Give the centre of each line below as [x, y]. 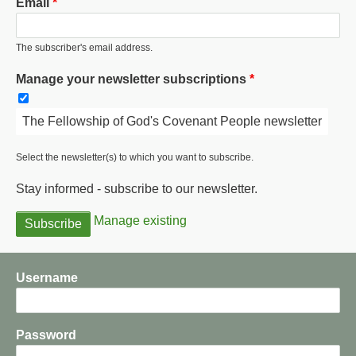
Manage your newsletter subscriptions [131, 79]
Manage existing [140, 221]
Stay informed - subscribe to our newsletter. [137, 189]
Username [47, 278]
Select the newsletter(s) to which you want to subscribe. [135, 158]
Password [46, 335]
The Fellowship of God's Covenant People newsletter [172, 122]
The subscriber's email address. [84, 48]
